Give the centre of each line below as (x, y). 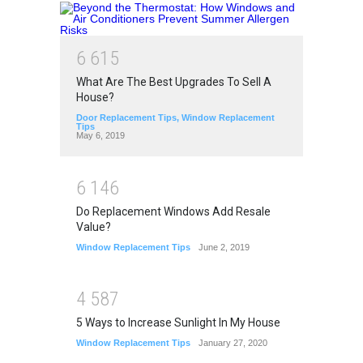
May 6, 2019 (100, 136)
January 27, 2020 (233, 343)
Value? (94, 226)
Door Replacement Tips (126, 118)
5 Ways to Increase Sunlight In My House (178, 323)
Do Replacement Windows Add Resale (173, 211)
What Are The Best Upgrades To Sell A (174, 82)
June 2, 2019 (224, 247)
